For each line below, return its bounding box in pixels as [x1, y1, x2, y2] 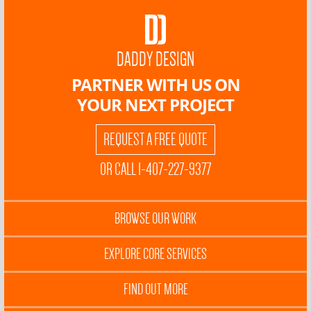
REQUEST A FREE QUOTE [103, 130, 208, 149]
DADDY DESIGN [117, 48, 194, 70]
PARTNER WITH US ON [71, 72, 240, 96]
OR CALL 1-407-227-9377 [100, 160, 211, 178]
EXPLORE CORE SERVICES [104, 244, 207, 262]
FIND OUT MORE [123, 280, 188, 298]
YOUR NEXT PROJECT [77, 92, 234, 116]
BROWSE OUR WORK [115, 209, 196, 227]
